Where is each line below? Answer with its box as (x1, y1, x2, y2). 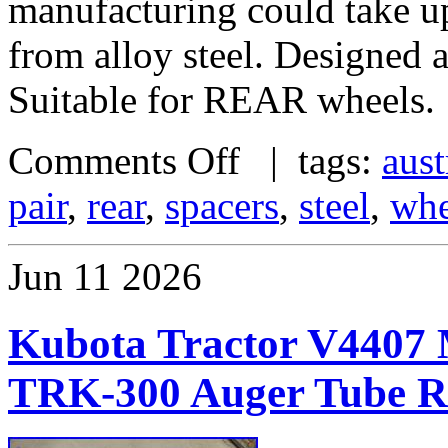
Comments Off (8, 139, 240, 183)
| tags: (240, 139, 382, 183)
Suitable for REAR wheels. (8, 78, 435, 122)
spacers (165, 184, 279, 228)
